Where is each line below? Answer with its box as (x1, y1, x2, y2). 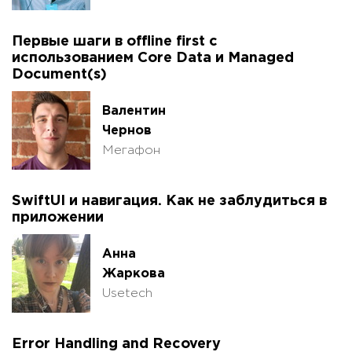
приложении (12, 211, 104, 225)
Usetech (102, 287, 152, 299)
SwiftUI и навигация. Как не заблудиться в (12, 195, 327, 208)
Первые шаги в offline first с (12, 35, 218, 49)
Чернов (102, 124, 152, 137)
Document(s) (12, 68, 107, 82)
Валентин (102, 104, 166, 117)
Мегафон (102, 144, 160, 156)
